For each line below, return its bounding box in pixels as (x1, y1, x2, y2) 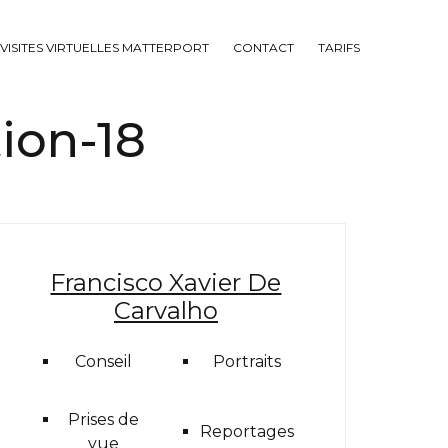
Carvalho (113, 296, 218, 325)
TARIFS (318, 40, 360, 55)
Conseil (75, 352, 132, 371)
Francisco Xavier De (50, 268, 282, 297)
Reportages (200, 422, 294, 441)
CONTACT (233, 40, 294, 55)
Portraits (213, 352, 281, 371)
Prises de (68, 410, 139, 429)
